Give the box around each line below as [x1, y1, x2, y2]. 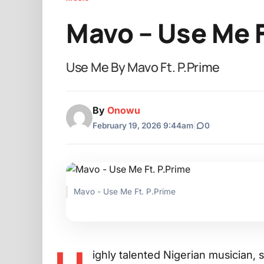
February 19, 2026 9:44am [93, 120, 193, 130]
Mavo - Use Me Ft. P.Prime [74, 186, 176, 196]
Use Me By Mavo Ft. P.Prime [66, 58, 220, 75]
